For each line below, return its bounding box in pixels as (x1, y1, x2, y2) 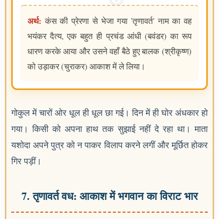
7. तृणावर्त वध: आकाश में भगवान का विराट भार (21, 188, 198, 204)
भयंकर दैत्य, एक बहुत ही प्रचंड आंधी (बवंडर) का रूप (27, 30, 192, 42)
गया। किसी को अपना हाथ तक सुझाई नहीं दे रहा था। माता (11, 123, 208, 135)
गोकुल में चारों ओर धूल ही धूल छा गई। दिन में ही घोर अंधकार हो (11, 107, 208, 119)
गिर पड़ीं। (11, 155, 42, 167)
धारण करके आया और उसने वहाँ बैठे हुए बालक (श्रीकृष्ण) (27, 45, 192, 57)
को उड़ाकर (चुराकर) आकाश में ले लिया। (27, 61, 145, 72)
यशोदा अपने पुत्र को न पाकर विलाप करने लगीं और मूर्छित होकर (11, 139, 208, 151)
